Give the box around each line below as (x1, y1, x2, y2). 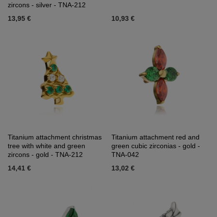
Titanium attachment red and (111, 133, 200, 141)
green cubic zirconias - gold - (111, 142, 200, 150)
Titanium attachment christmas (8, 133, 102, 141)
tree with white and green (8, 142, 85, 150)
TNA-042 (111, 151, 139, 159)
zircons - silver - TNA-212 (8, 1, 86, 9)
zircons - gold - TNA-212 (8, 151, 83, 159)
